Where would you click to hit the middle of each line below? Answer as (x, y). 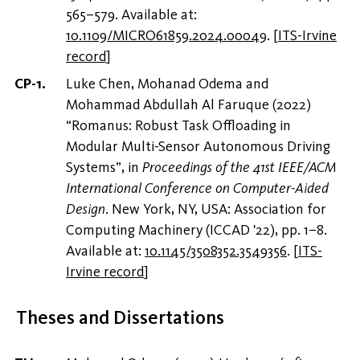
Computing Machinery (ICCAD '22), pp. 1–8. (196, 230)
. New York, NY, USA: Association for (216, 209)
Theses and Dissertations (120, 317)
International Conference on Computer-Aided (197, 188)
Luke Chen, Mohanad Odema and (167, 84)
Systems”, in (104, 168)
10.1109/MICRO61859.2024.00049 (166, 36)
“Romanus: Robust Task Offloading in (178, 126)
